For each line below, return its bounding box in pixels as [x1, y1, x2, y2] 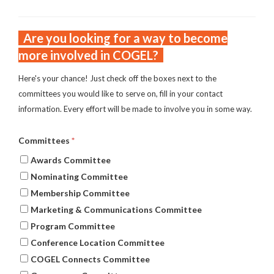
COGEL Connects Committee [31, 254, 150, 264]
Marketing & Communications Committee [31, 204, 202, 215]
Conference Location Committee [31, 237, 165, 248]
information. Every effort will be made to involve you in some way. [18, 104, 252, 114]
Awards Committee [31, 155, 111, 165]
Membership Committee [31, 188, 130, 198]
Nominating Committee [31, 171, 128, 182]
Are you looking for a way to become [18, 31, 228, 45]
